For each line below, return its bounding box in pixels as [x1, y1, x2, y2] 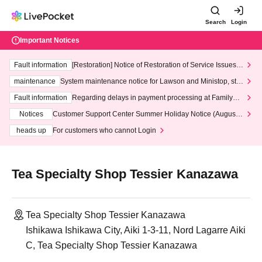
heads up [16, 126, 46, 135]
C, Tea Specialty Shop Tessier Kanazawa [26, 240, 197, 250]
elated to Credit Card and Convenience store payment [72, 70, 243, 78]
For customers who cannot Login [53, 126, 156, 135]
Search [205, 19, 226, 25]
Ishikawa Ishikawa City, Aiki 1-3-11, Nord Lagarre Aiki [26, 225, 246, 235]
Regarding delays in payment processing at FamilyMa [72, 94, 243, 102]
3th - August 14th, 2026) [53, 119, 129, 127]
